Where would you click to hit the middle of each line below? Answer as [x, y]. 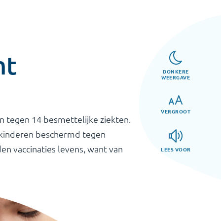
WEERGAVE [176, 77]
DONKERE [176, 71]
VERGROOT [176, 111]
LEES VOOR [176, 149]
